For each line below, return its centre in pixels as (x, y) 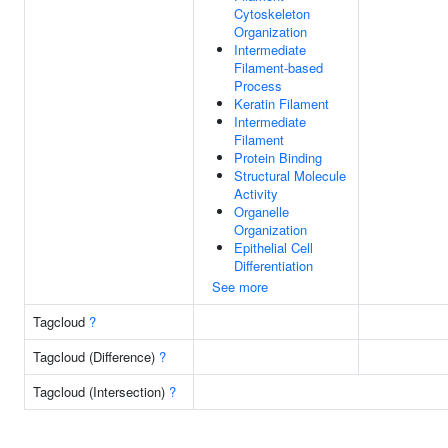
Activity (256, 193)
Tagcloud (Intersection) (101, 391)
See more (240, 286)
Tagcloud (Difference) (96, 356)
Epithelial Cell (273, 247)
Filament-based (278, 67)
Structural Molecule (290, 175)
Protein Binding (278, 157)
